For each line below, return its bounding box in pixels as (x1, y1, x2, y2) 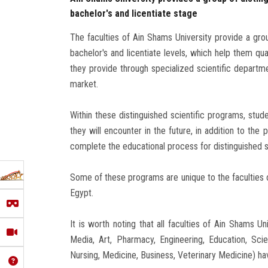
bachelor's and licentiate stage (70, 7, 197, 19)
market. (70, 78, 98, 90)
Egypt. (70, 187, 93, 199)
